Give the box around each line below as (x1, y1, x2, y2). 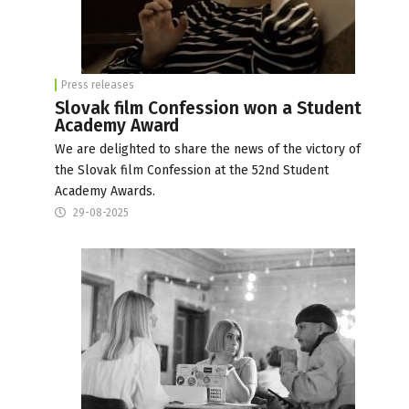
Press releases (61, 78, 134, 91)
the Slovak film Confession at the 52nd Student (55, 162, 329, 178)
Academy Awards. (55, 183, 155, 199)
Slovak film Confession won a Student (55, 97, 362, 119)
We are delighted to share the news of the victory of (55, 141, 361, 157)
